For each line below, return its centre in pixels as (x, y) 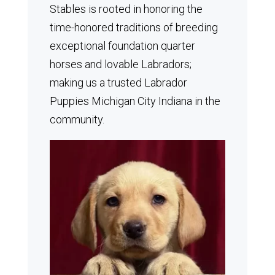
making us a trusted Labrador (118, 83)
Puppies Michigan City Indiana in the (135, 101)
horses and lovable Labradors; (120, 64)
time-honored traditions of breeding (134, 27)
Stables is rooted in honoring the (126, 9)
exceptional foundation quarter (122, 46)
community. (77, 119)
